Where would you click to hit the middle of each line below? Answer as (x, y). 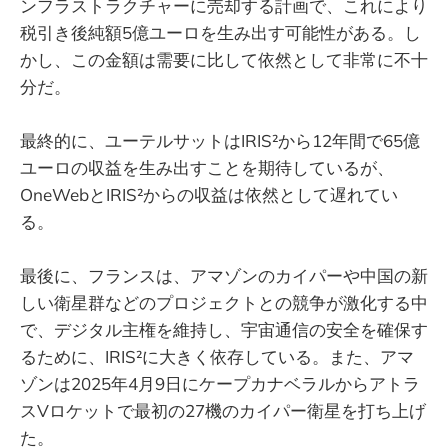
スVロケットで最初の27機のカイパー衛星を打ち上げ (223, 410)
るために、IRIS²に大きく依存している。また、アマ (217, 356)
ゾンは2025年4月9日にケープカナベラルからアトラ (220, 383)
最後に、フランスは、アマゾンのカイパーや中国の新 (224, 275)
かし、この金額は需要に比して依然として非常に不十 (224, 59)
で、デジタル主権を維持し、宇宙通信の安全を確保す (224, 329)
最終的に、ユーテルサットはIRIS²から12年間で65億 (220, 140)
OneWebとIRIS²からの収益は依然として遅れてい (209, 194)
